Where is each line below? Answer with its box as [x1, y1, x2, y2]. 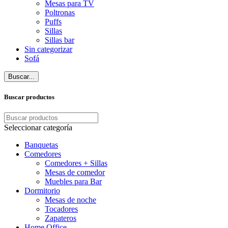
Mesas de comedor [45, 168, 105, 177]
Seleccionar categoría [4, 123, 72, 132]
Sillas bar [45, 35, 74, 44]
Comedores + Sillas [45, 159, 107, 168]
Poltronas [45, 8, 75, 17]
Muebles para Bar [45, 177, 102, 186]
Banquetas [24, 140, 58, 150]
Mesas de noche [45, 195, 96, 205]
